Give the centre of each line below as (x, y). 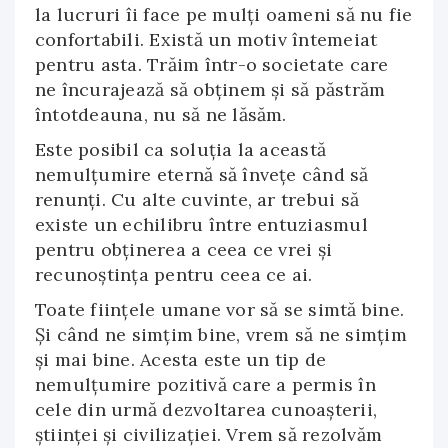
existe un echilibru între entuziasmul (201, 224)
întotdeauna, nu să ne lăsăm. (161, 114)
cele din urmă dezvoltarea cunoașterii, (206, 409)
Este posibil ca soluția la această (181, 149)
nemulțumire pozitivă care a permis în (205, 384)
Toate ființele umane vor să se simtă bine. (220, 309)
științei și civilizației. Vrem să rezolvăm (209, 434)
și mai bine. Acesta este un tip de (181, 359)
